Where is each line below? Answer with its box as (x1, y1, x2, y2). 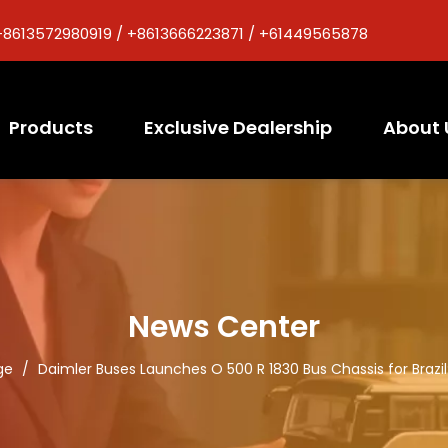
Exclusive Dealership (143, 115, 332, 140)
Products (8, 115, 93, 140)
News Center (128, 306, 320, 348)
